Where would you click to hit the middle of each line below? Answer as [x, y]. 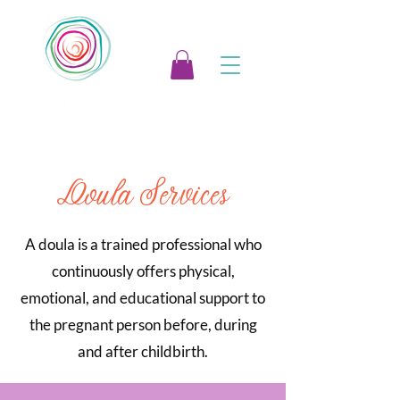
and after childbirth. [143, 351]
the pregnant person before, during [143, 325]
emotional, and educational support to [143, 298]
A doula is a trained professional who [143, 244]
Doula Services [143, 197]
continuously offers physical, [143, 271]
